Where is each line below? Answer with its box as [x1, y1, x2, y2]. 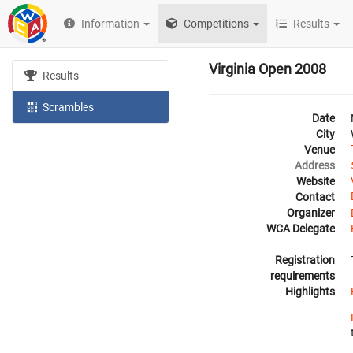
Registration [275, 254, 335, 266]
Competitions [181, 17, 250, 30]
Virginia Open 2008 [209, 61, 326, 77]
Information [81, 17, 140, 30]
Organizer [287, 206, 335, 219]
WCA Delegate [266, 222, 335, 235]
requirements [270, 269, 335, 282]
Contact [295, 191, 335, 203]
